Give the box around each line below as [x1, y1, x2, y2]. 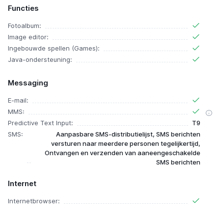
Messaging [8, 78, 48, 87]
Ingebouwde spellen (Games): [8, 44, 100, 52]
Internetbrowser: [8, 197, 60, 205]
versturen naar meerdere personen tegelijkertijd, [51, 139, 200, 147]
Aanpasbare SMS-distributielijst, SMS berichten [56, 130, 200, 138]
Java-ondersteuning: [8, 55, 72, 63]
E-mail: [8, 96, 28, 104]
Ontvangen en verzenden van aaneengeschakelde [45, 149, 200, 157]
